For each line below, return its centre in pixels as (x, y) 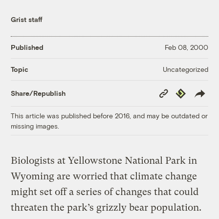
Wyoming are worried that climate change (104, 176)
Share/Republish (38, 93)
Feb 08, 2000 (186, 47)
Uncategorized (185, 69)
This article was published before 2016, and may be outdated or (109, 115)
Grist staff (27, 19)
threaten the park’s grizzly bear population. (106, 207)
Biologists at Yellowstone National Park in (104, 160)
